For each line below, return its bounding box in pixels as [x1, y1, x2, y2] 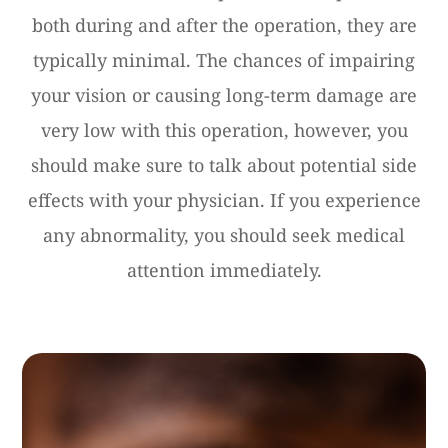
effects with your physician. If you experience [27, 187, 421, 212]
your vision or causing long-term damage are [31, 82, 417, 107]
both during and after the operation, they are [31, 12, 417, 37]
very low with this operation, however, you [40, 117, 408, 142]
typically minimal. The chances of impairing [33, 47, 415, 72]
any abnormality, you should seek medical [43, 222, 405, 247]
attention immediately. [126, 257, 322, 282]
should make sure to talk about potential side [31, 152, 417, 177]
